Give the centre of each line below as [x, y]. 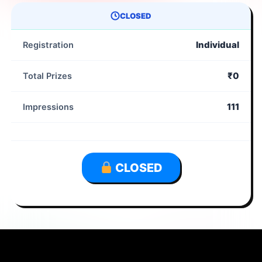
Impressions [48, 107]
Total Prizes [47, 76]
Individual [218, 45]
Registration [48, 45]
